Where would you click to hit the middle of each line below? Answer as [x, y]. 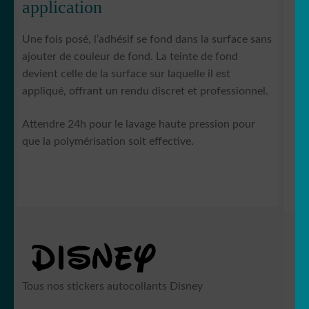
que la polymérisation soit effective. [108, 141]
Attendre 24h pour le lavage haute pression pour [139, 124]
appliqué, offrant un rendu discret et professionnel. [145, 91]
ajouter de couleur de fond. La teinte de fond [130, 57]
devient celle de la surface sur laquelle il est [126, 74]
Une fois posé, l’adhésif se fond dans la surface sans [147, 40]
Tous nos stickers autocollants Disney [112, 287]
